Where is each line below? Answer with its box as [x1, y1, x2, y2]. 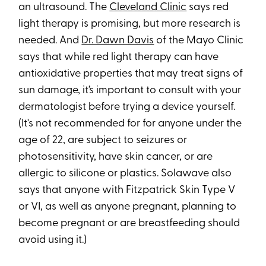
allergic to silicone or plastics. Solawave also [18, 167, 232, 179]
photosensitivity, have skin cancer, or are [18, 151, 213, 163]
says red [186, 1, 229, 13]
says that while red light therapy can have [18, 51, 219, 63]
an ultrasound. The [18, 1, 110, 13]
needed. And [18, 34, 82, 46]
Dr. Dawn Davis [81, 34, 154, 46]
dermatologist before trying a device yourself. [18, 101, 236, 113]
